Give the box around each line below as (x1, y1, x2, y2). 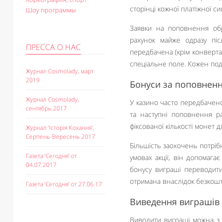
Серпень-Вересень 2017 (26, 132, 95, 141)
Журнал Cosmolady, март (26, 67, 94, 75)
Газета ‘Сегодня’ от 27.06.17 (26, 180, 102, 188)
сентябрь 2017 (26, 104, 67, 112)
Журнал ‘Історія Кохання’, (26, 123, 94, 132)
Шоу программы (26, 5, 76, 14)
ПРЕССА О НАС (26, 42, 81, 53)
